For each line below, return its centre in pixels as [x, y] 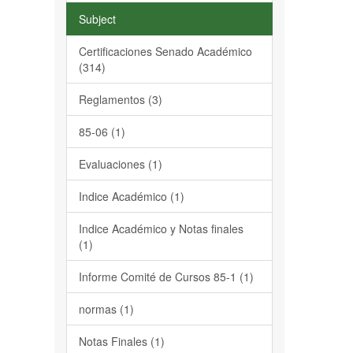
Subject [97, 19]
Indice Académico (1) [131, 196]
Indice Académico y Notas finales [161, 229]
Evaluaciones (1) [120, 164]
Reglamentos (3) [120, 99]
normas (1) [106, 309]
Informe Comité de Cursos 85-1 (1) [166, 277]
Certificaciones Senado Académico [165, 51]
